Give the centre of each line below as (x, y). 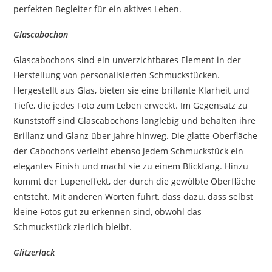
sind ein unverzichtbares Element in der (158, 59)
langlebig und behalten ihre (198, 120)
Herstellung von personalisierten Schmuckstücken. (117, 75)
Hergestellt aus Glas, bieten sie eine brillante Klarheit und (132, 90)
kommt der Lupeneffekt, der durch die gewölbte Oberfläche (135, 181)
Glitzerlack (34, 252)
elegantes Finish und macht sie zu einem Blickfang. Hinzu (131, 166)
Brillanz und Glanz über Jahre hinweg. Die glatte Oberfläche (136, 135)
